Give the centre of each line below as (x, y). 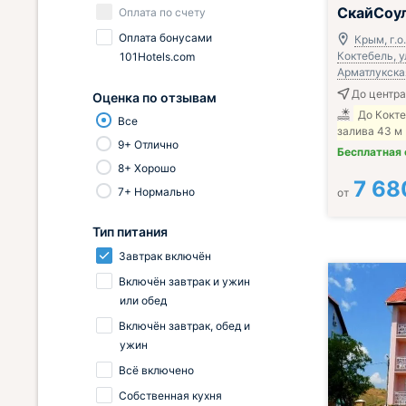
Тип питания (130, 232)
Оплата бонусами (164, 38)
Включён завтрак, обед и (184, 326)
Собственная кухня (170, 396)
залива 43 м (370, 131)
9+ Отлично (148, 145)
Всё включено (156, 370)
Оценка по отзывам (155, 97)
